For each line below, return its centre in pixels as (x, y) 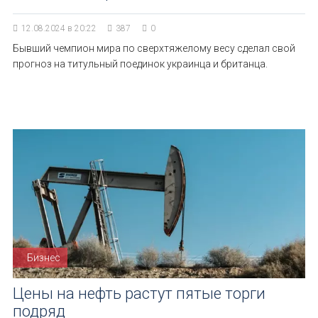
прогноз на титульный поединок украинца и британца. (140, 64)
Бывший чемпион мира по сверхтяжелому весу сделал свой (154, 48)
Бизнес (44, 258)
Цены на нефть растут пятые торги (139, 294)
